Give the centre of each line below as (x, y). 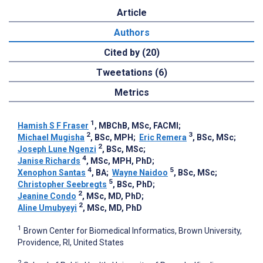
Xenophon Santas (52, 173)
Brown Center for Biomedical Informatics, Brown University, (133, 231)
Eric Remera (163, 138)
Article (131, 13)
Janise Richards (49, 161)
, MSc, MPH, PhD (119, 161)
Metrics (131, 93)
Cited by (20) (131, 53)
